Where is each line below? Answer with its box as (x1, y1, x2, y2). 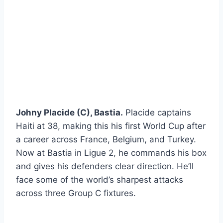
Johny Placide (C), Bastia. (16, 108, 123, 118)
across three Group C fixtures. (16, 188, 136, 199)
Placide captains (123, 108, 191, 118)
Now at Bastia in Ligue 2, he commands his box (16, 148, 207, 158)
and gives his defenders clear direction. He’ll (16, 161, 194, 172)
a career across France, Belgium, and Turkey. (16, 134, 196, 145)
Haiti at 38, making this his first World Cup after (16, 121, 206, 131)
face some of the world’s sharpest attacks (16, 175, 183, 185)
